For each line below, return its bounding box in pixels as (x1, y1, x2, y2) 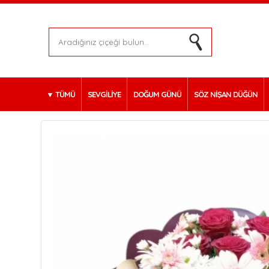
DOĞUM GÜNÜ (133, 89, 182, 99)
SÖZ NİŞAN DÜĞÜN (194, 89, 258, 99)
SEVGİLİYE (88, 89, 121, 99)
